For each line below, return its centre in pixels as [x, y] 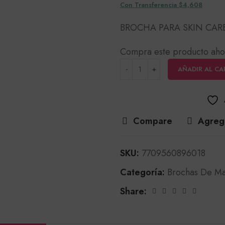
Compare [153, 121]
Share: [133, 191]
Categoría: [142, 172]
